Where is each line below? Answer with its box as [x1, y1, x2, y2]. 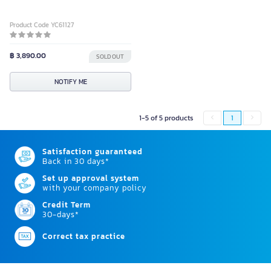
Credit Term [42, 199, 91, 211]
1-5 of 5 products [139, 113, 194, 124]
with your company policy [42, 182, 147, 194]
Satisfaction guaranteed [42, 146, 143, 158]
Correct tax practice [42, 230, 125, 243]
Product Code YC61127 [10, 20, 74, 30]
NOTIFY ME [54, 77, 87, 87]
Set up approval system [42, 172, 139, 184]
